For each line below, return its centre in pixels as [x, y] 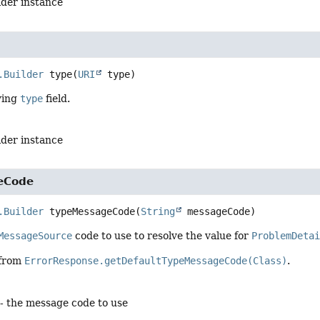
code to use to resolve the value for [162, 235]
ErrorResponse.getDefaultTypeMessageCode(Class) [156, 261]
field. [57, 98]
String [158, 211]
